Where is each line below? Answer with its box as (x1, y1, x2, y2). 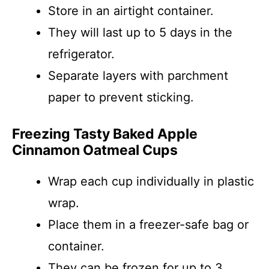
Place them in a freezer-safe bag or (48, 217, 249, 232)
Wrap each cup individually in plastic (48, 174, 254, 189)
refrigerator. (48, 47, 115, 61)
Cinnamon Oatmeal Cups (12, 142, 178, 159)
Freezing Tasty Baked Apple (12, 125, 198, 142)
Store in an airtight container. (48, 4, 214, 18)
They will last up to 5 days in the (48, 25, 232, 40)
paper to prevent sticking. (48, 90, 194, 104)
